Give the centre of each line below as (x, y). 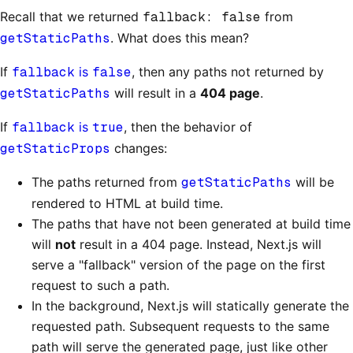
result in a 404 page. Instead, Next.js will (199, 245)
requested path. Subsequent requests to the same (180, 327)
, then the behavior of (188, 127)
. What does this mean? (180, 38)
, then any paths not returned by (228, 72)
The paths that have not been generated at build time (191, 224)
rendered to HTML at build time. (127, 204)
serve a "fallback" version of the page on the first (178, 265)
